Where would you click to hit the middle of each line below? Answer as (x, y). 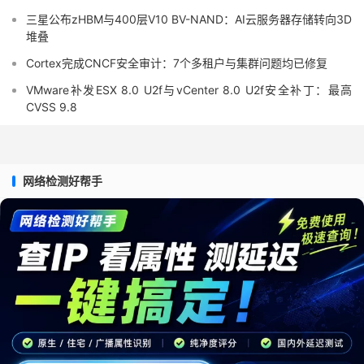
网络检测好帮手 (63, 181)
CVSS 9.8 (52, 107)
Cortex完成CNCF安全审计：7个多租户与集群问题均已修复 (177, 63)
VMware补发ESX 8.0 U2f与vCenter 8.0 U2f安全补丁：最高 (189, 90)
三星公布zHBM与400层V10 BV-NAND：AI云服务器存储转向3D (189, 19)
